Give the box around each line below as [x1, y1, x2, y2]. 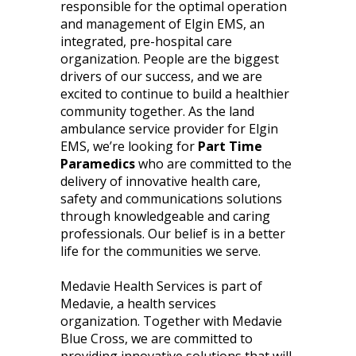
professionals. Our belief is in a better [60, 225, 286, 242]
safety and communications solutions [60, 190, 283, 207]
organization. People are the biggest [60, 50, 280, 68]
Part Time [198, 137, 263, 155]
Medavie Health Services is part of [60, 277, 263, 295]
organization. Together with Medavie [60, 312, 283, 330]
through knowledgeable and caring [60, 207, 271, 225]
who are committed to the [135, 155, 292, 172]
